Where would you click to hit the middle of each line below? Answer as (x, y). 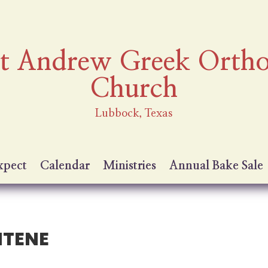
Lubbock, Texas (134, 113)
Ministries (130, 165)
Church (134, 89)
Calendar (65, 165)
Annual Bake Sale (216, 165)
